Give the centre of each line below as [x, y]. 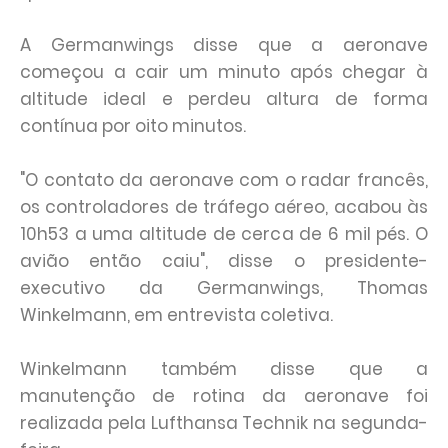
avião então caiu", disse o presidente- [224, 260]
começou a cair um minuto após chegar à [224, 71]
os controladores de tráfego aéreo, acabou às [224, 206]
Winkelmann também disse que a [224, 368]
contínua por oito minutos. [133, 125]
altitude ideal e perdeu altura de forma [224, 98]
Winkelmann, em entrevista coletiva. [176, 314]
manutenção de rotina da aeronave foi [224, 395]
